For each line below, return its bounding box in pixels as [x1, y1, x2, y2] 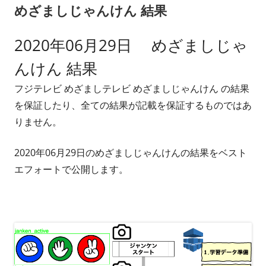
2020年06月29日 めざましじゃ [14, 34, 248, 56]
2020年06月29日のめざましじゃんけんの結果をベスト [14, 146, 247, 160]
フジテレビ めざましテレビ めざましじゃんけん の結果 [14, 82, 249, 96]
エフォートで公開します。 [14, 163, 128, 176]
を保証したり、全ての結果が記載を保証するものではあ [14, 99, 252, 112]
